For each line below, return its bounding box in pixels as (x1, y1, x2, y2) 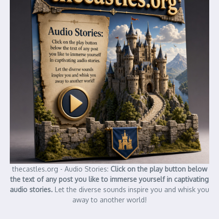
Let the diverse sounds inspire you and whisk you (55, 185, 209, 194)
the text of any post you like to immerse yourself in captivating (10, 175, 209, 183)
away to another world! (72, 195, 147, 204)
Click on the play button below (110, 164, 207, 173)
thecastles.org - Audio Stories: (12, 164, 110, 173)
